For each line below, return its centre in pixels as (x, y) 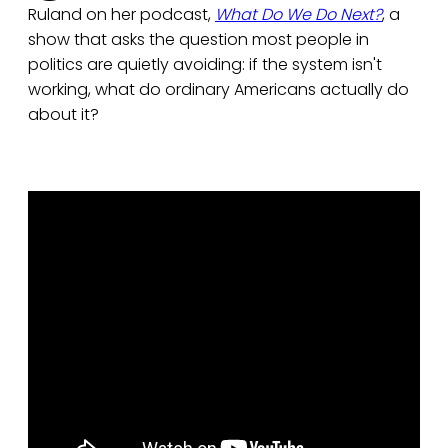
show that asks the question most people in (198, 40)
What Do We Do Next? (298, 15)
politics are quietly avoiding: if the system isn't (205, 65)
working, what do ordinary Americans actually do (218, 90)
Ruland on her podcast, (121, 15)
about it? (63, 115)
